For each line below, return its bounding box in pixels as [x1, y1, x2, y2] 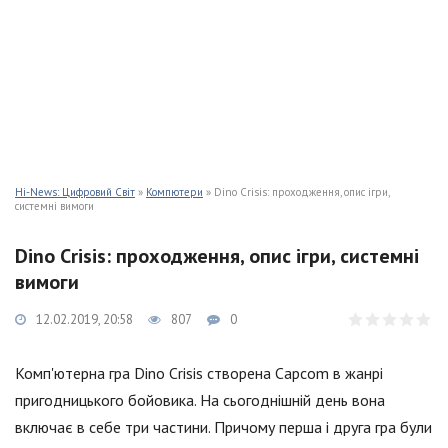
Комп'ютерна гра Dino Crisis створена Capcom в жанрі [15, 363, 383, 383]
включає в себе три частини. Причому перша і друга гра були [15, 417, 432, 437]
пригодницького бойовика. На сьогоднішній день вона [15, 390, 385, 410]
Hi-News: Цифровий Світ [15, 185, 135, 199]
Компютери [146, 185, 203, 199]
